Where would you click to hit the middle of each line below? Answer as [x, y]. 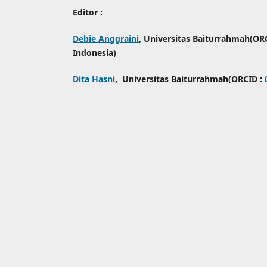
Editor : [88, 12]
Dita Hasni [94, 79]
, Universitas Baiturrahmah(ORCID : [190, 79]
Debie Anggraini [106, 38]
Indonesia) [94, 52]
